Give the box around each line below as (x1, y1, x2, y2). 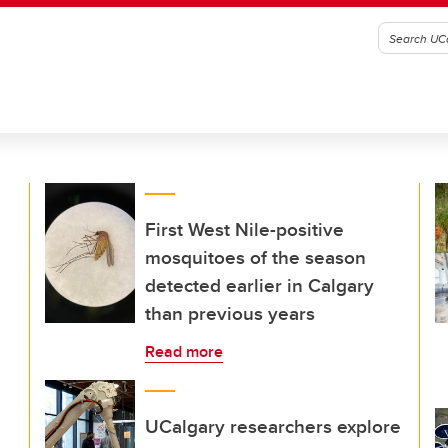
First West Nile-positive (145, 215, 344, 243)
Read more (145, 340, 223, 363)
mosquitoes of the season (145, 243, 366, 271)
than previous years (145, 299, 315, 327)
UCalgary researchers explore (145, 412, 401, 440)
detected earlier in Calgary (145, 271, 374, 299)
